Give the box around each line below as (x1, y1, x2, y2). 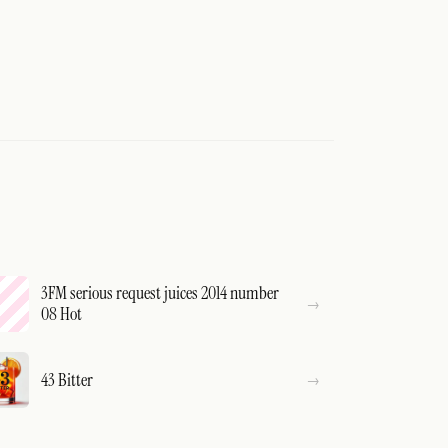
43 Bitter (41, 367, 94, 392)
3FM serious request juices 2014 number (41, 281, 280, 305)
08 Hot (41, 302, 83, 326)
